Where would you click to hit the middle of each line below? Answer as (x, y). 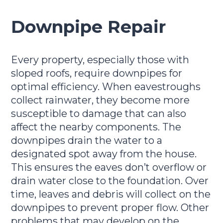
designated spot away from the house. (104, 154)
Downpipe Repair (89, 27)
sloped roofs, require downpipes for (97, 73)
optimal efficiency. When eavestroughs (106, 87)
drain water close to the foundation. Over (110, 181)
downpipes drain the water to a (87, 141)
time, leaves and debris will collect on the (111, 194)
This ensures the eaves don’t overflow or (109, 167)
